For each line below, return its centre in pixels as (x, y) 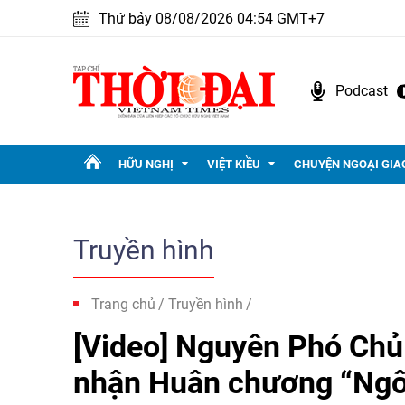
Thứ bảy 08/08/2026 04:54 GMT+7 (212, 19)
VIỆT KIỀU (234, 164)
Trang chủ (123, 304)
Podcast (362, 90)
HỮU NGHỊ (146, 164)
